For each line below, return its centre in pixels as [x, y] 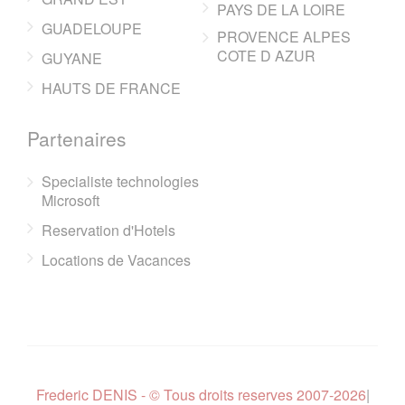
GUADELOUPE [92, 28]
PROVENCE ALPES [284, 36]
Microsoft [71, 200]
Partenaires [77, 138]
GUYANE [72, 58]
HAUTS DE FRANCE [111, 88]
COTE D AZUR [266, 55]
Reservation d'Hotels [108, 230]
